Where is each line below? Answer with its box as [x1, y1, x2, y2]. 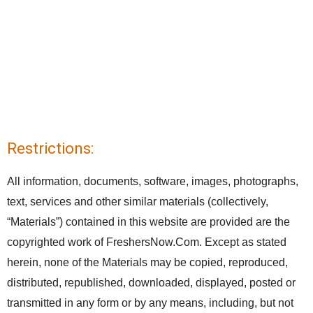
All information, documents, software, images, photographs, [7, 175, 298, 187]
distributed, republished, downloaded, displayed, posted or [7, 277, 296, 289]
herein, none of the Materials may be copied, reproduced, [7, 256, 288, 268]
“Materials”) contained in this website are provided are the [7, 216, 290, 228]
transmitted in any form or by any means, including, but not [7, 297, 293, 309]
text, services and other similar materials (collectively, [7, 196, 268, 208]
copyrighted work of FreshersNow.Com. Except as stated [7, 236, 286, 248]
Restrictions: [7, 140, 94, 157]
